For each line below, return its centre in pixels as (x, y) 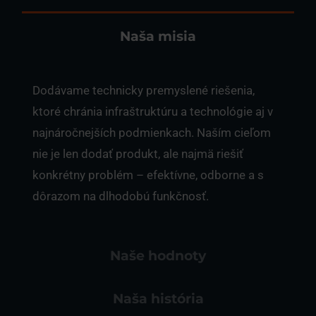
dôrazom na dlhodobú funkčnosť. (121, 196)
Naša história (158, 299)
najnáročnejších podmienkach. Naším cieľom (152, 133)
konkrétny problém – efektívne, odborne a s (148, 175)
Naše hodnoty (158, 256)
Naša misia (158, 37)
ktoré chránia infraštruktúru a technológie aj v (153, 112)
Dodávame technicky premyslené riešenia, (144, 91)
